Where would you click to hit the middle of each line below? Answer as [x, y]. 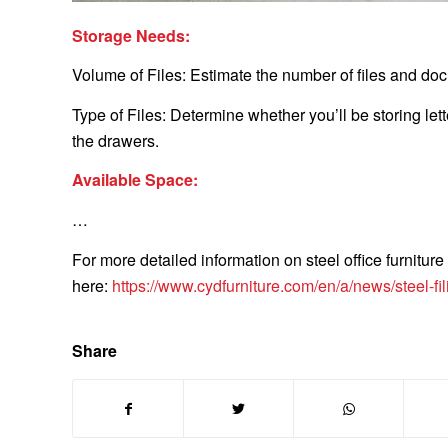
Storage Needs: [131, 35]
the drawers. [115, 140]
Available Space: [135, 180]
